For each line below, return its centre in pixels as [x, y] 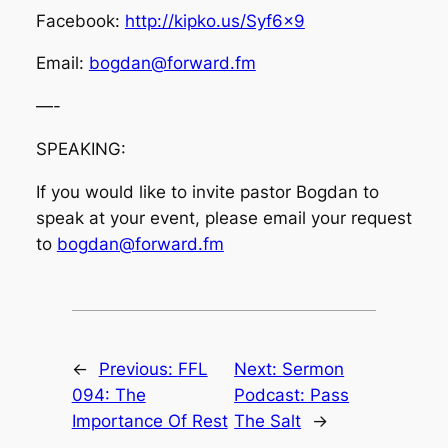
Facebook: [80, 20]
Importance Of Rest [149, 420]
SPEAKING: [80, 148]
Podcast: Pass [292, 394]
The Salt [268, 420]
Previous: [138, 368]
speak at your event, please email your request [223, 217]
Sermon [313, 368]
